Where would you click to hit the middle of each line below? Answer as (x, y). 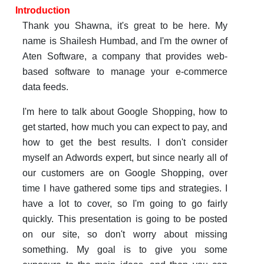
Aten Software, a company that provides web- (125, 57)
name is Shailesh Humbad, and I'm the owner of (125, 41)
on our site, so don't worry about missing (125, 235)
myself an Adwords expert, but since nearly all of (125, 158)
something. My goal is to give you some (125, 250)
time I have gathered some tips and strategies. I (125, 189)
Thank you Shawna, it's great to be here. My (125, 26)
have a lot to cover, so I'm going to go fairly (125, 204)
